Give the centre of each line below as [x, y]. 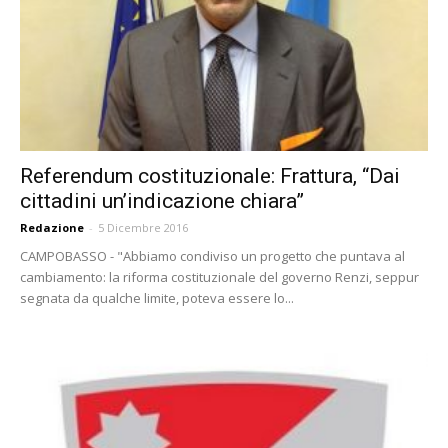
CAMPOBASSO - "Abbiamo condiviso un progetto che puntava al [212, 255]
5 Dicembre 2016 [143, 227]
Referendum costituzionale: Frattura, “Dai [210, 175]
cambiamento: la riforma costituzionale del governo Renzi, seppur [219, 276]
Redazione [52, 227]
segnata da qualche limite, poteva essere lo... [157, 297]
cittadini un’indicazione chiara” [162, 200]
